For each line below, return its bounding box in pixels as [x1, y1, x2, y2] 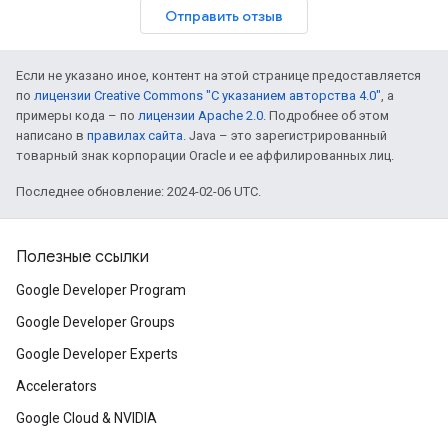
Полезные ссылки [16, 247, 149, 267]
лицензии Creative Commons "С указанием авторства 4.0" [34, 88, 381, 103]
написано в [16, 128, 87, 143]
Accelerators [16, 378, 97, 394]
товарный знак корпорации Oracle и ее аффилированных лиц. [16, 148, 394, 163]
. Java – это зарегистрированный [183, 128, 387, 143]
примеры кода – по [16, 108, 138, 123]
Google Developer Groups [16, 314, 175, 330]
